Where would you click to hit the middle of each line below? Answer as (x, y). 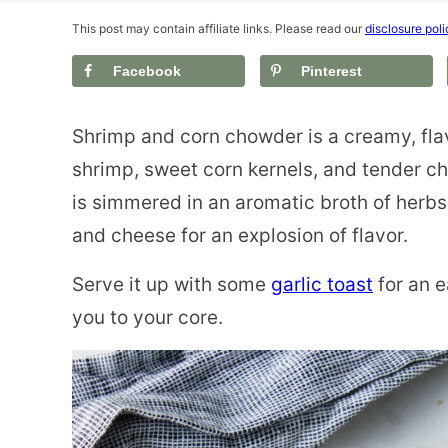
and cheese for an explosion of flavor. (240, 235)
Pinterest (331, 71)
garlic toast (322, 284)
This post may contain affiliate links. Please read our (218, 28)
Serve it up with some (171, 284)
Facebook (147, 71)
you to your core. (147, 317)
